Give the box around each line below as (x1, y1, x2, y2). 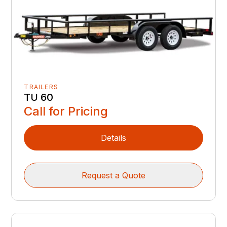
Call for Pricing (24, 103, 108, 119)
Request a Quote (82, 170, 145, 180)
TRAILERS (24, 83, 59, 91)
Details (101, 132, 126, 143)
